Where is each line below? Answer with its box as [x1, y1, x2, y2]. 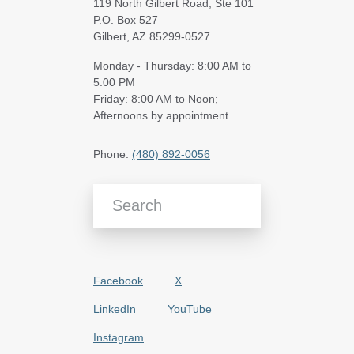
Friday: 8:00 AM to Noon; [93, 92, 218, 105]
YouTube [168, 302, 212, 315]
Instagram [93, 330, 144, 344]
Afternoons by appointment [93, 108, 228, 122]
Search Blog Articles [92, 183, 192, 196]
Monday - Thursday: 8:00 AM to [93, 58, 251, 72]
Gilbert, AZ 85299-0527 [93, 29, 210, 43]
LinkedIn [93, 302, 136, 315]
